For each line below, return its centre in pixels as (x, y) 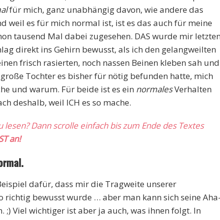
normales (155, 89)
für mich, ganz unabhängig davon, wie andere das (105, 9)
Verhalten (193, 89)
